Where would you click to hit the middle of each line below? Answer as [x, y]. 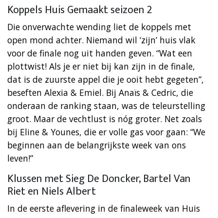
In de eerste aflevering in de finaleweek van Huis [104, 208]
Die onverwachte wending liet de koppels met [99, 27]
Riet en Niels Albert [52, 191]
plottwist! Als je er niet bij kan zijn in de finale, [101, 66]
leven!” [20, 158]
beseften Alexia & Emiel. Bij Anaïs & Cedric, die [100, 92]
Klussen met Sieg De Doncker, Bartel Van [99, 179]
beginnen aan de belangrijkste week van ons [97, 145]
